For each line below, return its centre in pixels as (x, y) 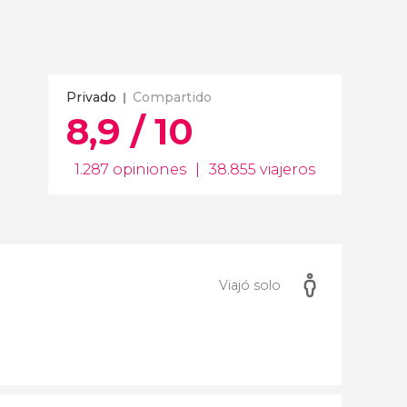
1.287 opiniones (130, 169)
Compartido (172, 97)
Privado (91, 97)
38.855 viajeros (262, 169)
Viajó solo (250, 285)
